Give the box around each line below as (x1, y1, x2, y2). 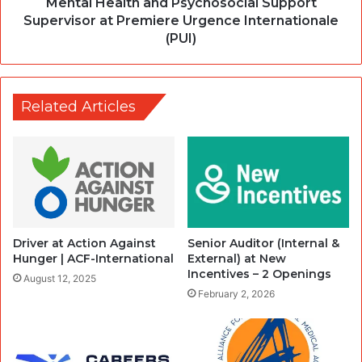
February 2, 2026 (198, 288, 275, 301)
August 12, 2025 (23, 272, 96, 285)
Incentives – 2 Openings (187, 267, 331, 282)
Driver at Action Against (13, 236, 156, 251)
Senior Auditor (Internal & (187, 236, 339, 251)
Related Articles (21, 98, 136, 116)
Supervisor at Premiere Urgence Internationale (23, 13, 339, 29)
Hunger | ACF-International (13, 251, 174, 267)
